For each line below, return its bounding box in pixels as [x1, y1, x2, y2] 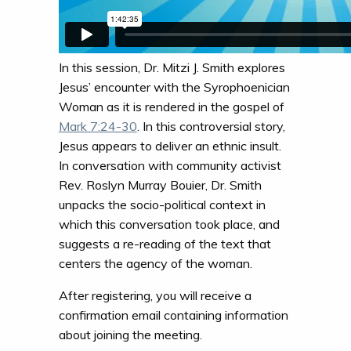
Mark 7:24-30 [58, 118, 137, 134]
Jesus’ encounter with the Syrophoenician [58, 78, 290, 95]
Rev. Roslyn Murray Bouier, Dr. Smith [58, 176, 262, 193]
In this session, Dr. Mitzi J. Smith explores [58, 59, 285, 75]
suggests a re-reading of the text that [58, 235, 271, 251]
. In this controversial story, [136, 118, 285, 134]
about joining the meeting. [58, 326, 202, 342]
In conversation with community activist [58, 157, 281, 173]
